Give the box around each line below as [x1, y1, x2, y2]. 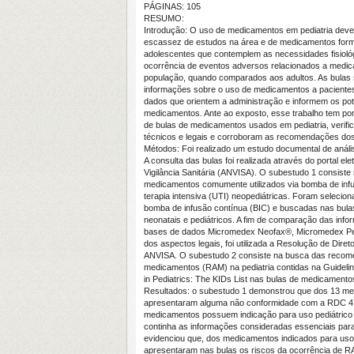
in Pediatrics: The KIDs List [144, 274, 250, 284]
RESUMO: [144, 13, 184, 23]
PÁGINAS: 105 [144, 2, 201, 11]
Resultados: [144, 286, 192, 296]
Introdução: [144, 25, 190, 35]
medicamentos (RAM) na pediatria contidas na [144, 262, 323, 272]
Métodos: [144, 144, 182, 153]
